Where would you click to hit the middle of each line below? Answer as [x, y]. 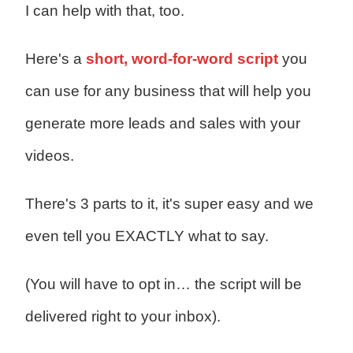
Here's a [55, 59]
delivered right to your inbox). [123, 317]
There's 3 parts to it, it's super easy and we [169, 204]
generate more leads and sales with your [162, 124]
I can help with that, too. [104, 11]
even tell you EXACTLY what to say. [147, 236]
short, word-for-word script [182, 59]
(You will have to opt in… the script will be [163, 284]
